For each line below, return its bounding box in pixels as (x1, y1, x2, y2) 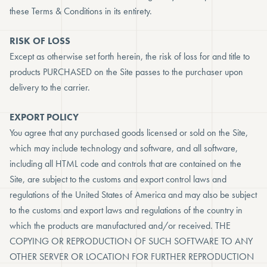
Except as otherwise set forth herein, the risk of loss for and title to (10, 50, 250, 63)
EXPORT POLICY (10, 111, 79, 123)
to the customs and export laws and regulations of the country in (10, 204, 243, 216)
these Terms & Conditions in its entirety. (10, 5, 152, 17)
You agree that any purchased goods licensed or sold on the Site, (10, 126, 248, 139)
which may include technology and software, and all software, (10, 142, 238, 154)
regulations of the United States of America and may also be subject (10, 188, 257, 201)
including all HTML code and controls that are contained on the (10, 157, 241, 170)
